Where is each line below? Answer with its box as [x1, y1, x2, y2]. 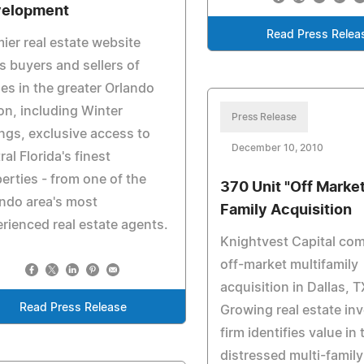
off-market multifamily [220, 258, 359, 271]
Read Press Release [19, 302, 128, 314]
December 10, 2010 [232, 143, 324, 153]
